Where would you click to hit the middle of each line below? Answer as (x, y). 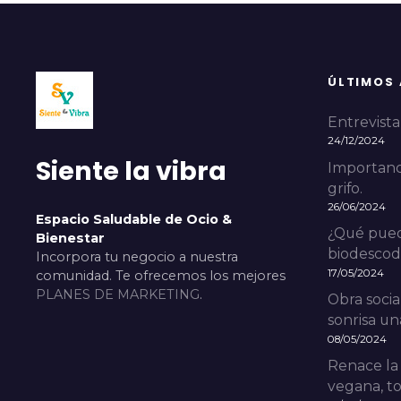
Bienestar (70, 238)
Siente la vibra (131, 171)
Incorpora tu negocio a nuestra (137, 256)
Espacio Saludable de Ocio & (134, 219)
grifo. (345, 188)
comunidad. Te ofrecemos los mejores (161, 275)
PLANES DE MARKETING (118, 294)
